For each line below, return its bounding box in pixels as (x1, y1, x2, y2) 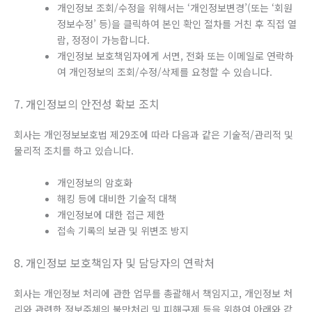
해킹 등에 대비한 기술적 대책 (57, 191, 177, 205)
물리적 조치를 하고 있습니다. (14, 143, 134, 158)
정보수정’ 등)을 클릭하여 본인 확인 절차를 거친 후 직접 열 (57, 17, 297, 31)
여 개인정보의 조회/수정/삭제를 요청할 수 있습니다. (57, 65, 272, 79)
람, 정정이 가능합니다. (57, 33, 150, 47)
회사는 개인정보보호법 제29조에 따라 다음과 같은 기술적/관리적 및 (14, 127, 293, 142)
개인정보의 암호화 (57, 175, 132, 189)
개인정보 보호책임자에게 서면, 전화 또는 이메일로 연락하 (57, 49, 294, 63)
